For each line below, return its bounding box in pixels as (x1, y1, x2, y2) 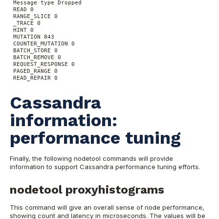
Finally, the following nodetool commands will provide (10, 154, 173, 163)
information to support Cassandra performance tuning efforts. (10, 163, 200, 171)
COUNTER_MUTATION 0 (13, 40, 75, 46)
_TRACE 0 (13, 20, 41, 26)
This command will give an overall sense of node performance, (10, 203, 204, 211)
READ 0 (13, 6, 34, 12)
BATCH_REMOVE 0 (13, 54, 61, 60)
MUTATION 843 (13, 33, 54, 40)
